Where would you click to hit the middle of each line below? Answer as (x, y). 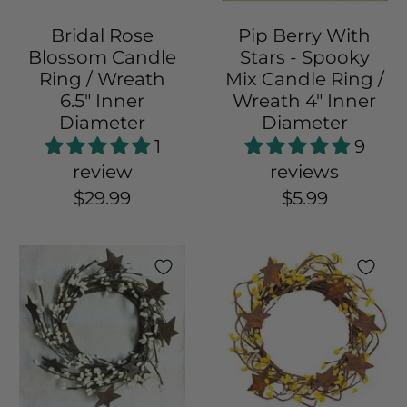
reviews (305, 172)
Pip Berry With (305, 36)
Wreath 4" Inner (305, 101)
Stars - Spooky (304, 58)
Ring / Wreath (103, 79)
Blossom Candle (103, 58)
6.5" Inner (103, 101)
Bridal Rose (103, 36)
